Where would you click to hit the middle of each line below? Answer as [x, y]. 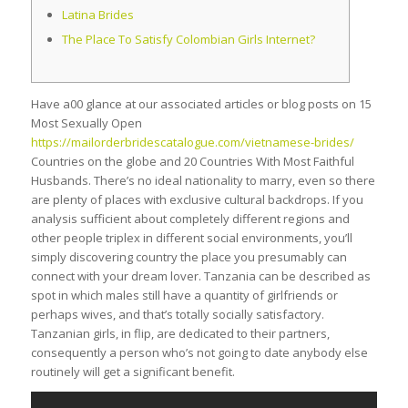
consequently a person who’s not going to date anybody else [199, 352]
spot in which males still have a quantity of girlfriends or [184, 295]
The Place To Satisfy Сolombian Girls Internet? [188, 40]
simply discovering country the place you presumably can [189, 257]
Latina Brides [97, 15]
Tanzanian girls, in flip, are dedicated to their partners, [180, 333]
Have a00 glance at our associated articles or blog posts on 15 [201, 104]
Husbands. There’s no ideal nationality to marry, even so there [203, 180]
